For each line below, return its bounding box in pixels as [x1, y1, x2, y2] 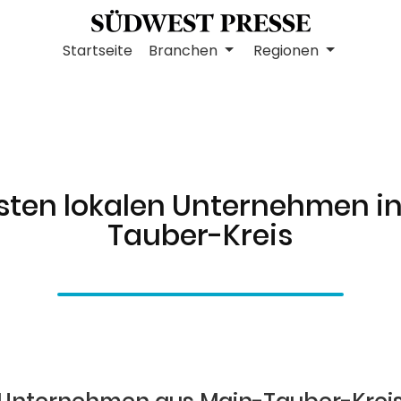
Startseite [63, 40, 132, 62]
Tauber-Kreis [107, 215, 294, 255]
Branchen [149, 40, 222, 62]
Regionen [253, 40, 323, 62]
